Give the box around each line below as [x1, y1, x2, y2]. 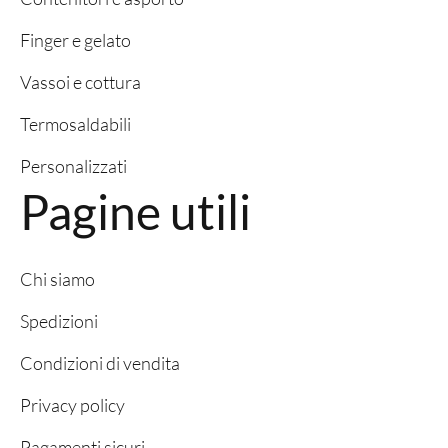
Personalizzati [20, 155, 127, 177]
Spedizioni [20, 310, 98, 332]
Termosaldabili [20, 113, 131, 135]
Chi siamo [20, 268, 95, 290]
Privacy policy [20, 394, 125, 416]
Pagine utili [20, 183, 251, 240]
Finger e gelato [20, 29, 131, 51]
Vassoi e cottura [20, 71, 141, 93]
